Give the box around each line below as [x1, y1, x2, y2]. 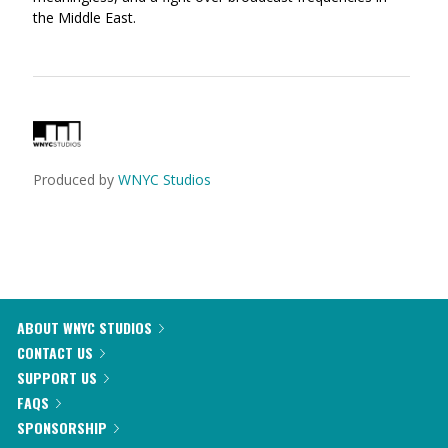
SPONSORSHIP [17, 417, 107, 438]
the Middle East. [33, 8, 136, 28]
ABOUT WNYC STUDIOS [17, 317, 152, 338]
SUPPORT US [17, 367, 97, 388]
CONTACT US [17, 342, 93, 363]
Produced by [33, 170, 118, 190]
